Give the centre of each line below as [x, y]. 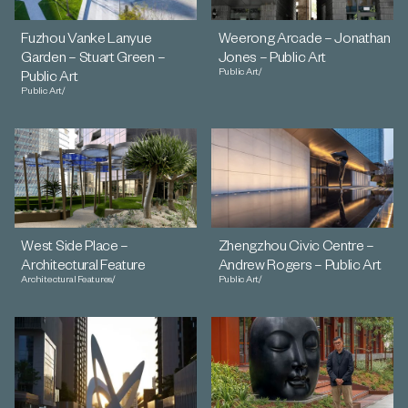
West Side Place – [75, 244]
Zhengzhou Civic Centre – [296, 244]
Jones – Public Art [272, 56]
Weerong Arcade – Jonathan [304, 36]
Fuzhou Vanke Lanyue [87, 36]
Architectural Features [67, 278]
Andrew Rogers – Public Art [300, 263]
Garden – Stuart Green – [93, 56]
